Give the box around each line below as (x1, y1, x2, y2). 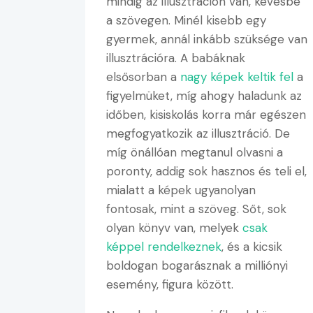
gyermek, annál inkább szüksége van (106, 31, 307, 47)
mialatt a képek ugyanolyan (106, 182, 256, 198)
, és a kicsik (221, 238, 282, 254)
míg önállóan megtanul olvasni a (106, 144, 283, 160)
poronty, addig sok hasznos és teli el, (106, 163, 307, 179)
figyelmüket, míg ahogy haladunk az (106, 87, 302, 103)
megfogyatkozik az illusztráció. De (106, 125, 290, 141)
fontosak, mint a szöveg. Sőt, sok (106, 201, 286, 217)
